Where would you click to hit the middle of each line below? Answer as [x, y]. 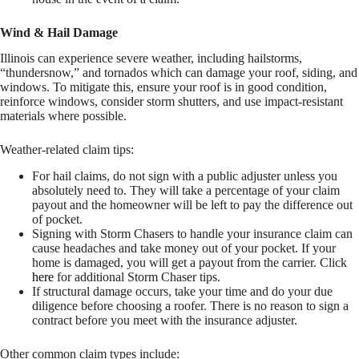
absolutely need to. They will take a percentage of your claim [186, 191]
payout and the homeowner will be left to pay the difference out [192, 205]
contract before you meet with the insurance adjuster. [165, 321]
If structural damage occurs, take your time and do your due [182, 292]
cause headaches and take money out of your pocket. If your [184, 248]
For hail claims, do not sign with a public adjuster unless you [185, 176]
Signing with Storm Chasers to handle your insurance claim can [192, 234]
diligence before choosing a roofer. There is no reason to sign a [190, 306]
